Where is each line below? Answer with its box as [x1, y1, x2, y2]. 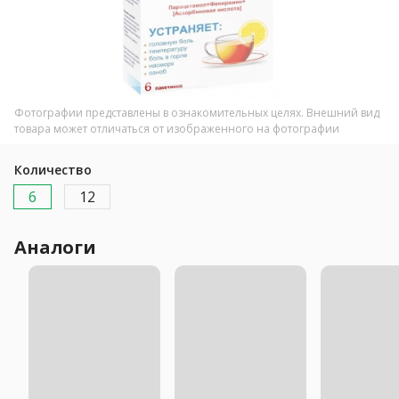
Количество [14, 160, 92, 178]
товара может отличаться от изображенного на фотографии [14, 120, 339, 136]
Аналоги [14, 234, 96, 259]
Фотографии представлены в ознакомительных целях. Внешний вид [14, 104, 379, 120]
